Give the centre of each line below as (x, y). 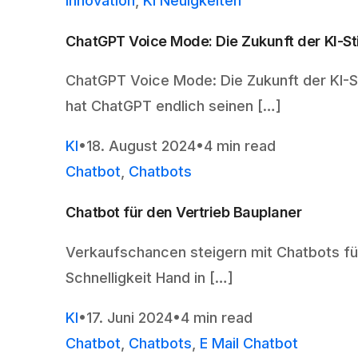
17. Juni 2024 (129, 318)
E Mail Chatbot (249, 344)
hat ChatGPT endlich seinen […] (173, 106)
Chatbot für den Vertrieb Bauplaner (184, 213)
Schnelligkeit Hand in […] (149, 278)
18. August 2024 (141, 146)
